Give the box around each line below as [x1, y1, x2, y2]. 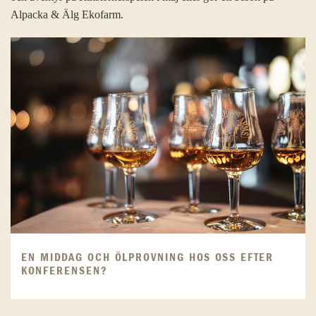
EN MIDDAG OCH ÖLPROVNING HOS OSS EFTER [21, 252, 274, 264]
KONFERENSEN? [21, 265, 108, 277]
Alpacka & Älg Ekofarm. [11, 7, 123, 21]
